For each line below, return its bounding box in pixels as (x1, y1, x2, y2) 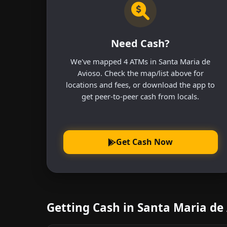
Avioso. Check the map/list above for (77, 67, 204, 78)
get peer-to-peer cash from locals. (82, 91, 200, 101)
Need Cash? (111, 36, 170, 50)
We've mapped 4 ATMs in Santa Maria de (70, 56, 211, 66)
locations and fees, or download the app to (66, 79, 215, 90)
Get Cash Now (116, 136, 173, 148)
